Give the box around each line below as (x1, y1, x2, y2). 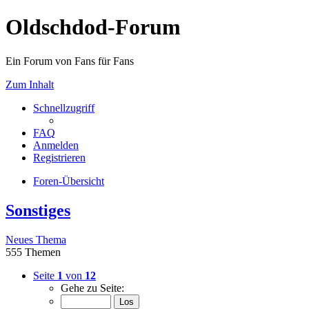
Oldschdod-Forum (6, 14, 181, 40)
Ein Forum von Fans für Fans (6, 54, 134, 67)
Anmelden (33, 139, 79, 151)
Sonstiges (6, 201, 70, 219)
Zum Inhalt (6, 78, 54, 90)
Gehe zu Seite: (61, 281, 124, 294)
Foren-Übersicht (33, 175, 104, 187)
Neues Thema (6, 233, 66, 246)
